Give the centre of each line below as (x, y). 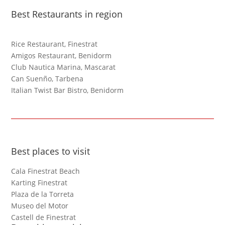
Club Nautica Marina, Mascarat (64, 67)
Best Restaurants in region (67, 14)
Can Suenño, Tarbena (47, 79)
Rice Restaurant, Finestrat (54, 44)
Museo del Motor (40, 206)
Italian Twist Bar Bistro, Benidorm (68, 90)
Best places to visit (51, 151)
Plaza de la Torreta (43, 194)
